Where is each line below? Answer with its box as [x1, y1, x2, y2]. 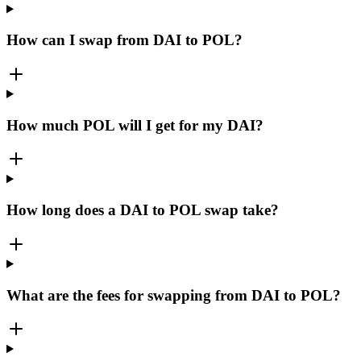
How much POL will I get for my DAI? [6, 116, 263, 134]
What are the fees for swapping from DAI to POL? [6, 286, 341, 304]
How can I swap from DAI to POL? [6, 31, 243, 49]
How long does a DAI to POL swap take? [6, 201, 279, 219]
